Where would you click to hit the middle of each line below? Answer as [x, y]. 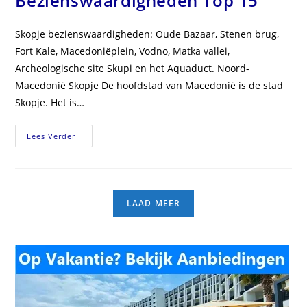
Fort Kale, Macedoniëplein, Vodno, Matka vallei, [123, 51]
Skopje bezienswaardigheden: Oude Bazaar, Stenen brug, [147, 34]
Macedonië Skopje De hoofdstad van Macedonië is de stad [149, 86]
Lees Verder [51, 136]
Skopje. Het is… [50, 103]
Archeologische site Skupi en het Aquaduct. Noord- [133, 69]
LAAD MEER [153, 204]
